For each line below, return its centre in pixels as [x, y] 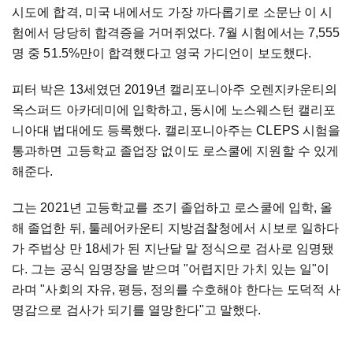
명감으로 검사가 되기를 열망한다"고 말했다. [137, 310]
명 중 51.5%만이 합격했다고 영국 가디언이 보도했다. [162, 54]
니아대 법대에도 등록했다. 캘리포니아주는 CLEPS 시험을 [176, 131]
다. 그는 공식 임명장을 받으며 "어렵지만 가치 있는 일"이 [171, 269]
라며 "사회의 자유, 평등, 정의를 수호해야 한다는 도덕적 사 [176, 290]
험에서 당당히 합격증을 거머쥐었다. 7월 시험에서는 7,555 [176, 33]
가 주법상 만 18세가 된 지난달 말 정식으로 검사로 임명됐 [173, 249]
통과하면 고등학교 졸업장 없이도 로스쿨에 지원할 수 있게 [176, 151]
